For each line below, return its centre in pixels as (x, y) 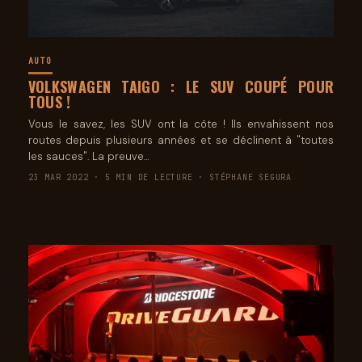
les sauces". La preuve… (88, 157)
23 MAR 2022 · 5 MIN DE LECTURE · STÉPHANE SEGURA (160, 178)
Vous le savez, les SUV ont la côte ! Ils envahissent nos (181, 124)
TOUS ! (49, 102)
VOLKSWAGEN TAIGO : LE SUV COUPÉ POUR (181, 87)
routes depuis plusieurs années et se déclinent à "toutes (181, 141)
